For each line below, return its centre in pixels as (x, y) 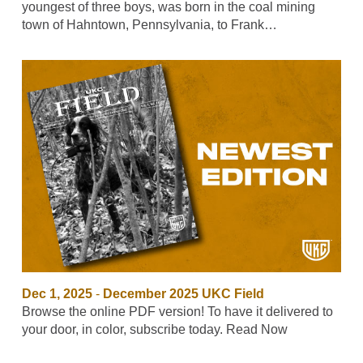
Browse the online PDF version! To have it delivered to (177, 312)
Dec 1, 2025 (57, 294)
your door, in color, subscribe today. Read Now (154, 330)
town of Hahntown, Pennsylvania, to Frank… (149, 24)
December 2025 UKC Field (183, 294)
